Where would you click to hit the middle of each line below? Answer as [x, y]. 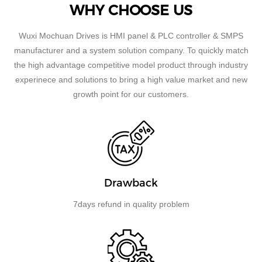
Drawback [131, 183]
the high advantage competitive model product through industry [131, 65]
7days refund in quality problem [131, 204]
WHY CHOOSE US [131, 10]
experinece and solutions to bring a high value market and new [131, 79]
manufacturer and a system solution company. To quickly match [131, 50]
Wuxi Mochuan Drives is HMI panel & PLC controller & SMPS [131, 35]
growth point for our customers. [131, 94]
